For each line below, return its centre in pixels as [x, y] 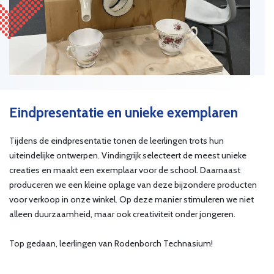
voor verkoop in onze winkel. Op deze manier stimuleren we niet [131, 199]
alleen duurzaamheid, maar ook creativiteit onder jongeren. [122, 214]
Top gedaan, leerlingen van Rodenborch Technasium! [111, 243]
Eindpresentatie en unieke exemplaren [124, 113]
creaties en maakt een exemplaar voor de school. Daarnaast [125, 170]
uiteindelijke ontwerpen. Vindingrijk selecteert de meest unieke [128, 155]
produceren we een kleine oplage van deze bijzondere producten [133, 185]
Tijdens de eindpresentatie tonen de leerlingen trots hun [117, 141]
